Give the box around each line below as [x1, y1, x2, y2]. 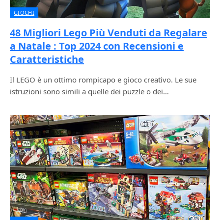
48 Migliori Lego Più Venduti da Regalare [10, 26, 207, 39]
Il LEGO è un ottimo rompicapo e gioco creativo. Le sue [10, 74, 196, 84]
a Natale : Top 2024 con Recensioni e [10, 39, 184, 53]
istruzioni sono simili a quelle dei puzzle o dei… [10, 86, 169, 96]
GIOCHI [14, 8, 34, 16]
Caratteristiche [10, 52, 84, 66]
